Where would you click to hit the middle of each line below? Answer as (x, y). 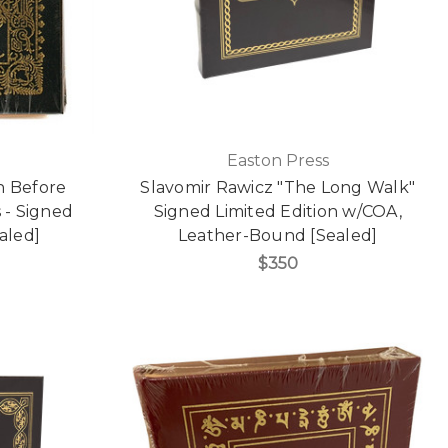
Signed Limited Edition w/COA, (277, 212)
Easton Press (277, 161)
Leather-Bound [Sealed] (277, 236)
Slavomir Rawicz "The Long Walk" (278, 188)
